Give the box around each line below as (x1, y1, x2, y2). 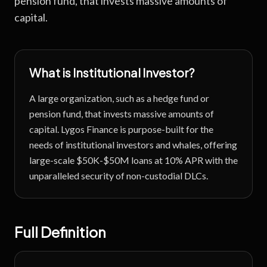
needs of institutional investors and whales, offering (29, 139, 237, 150)
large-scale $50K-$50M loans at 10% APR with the (29, 154, 238, 166)
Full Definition (14, 223, 106, 241)
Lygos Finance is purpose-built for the (61, 123, 213, 135)
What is (29, 65, 73, 80)
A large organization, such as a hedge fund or (29, 92, 209, 104)
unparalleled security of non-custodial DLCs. (29, 170, 208, 181)
